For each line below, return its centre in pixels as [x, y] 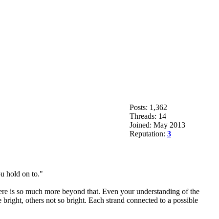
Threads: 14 [148, 116]
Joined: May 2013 [157, 125]
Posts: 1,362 [148, 107]
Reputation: [148, 133]
